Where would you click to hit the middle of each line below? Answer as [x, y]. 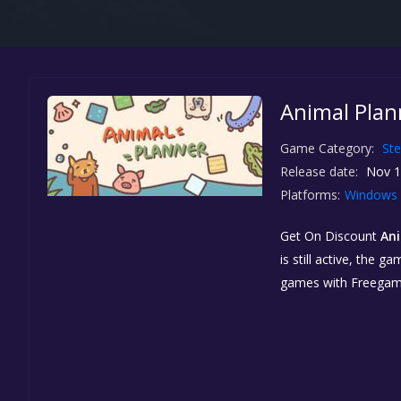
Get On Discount [330, 236]
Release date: [319, 171]
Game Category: [327, 148]
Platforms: [310, 195]
